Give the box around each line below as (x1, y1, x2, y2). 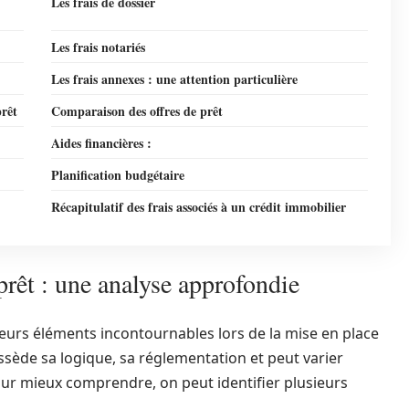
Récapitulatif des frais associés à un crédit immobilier (51, 197, 346, 216)
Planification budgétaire (51, 165, 184, 184)
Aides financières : (51, 133, 152, 152)
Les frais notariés (51, 37, 145, 57)
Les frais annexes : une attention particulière (51, 69, 298, 89)
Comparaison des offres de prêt (51, 101, 223, 121)
